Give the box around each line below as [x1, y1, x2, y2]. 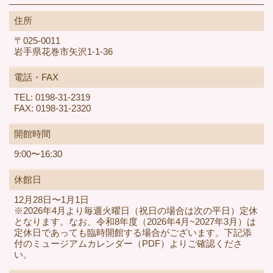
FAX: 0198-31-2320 [13, 103, 91, 114]
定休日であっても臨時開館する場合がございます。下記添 [13, 227, 252, 238]
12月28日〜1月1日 [13, 194, 89, 205]
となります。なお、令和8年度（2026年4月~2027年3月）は [13, 216, 256, 227]
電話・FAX [13, 72, 58, 83]
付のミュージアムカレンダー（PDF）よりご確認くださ [13, 238, 243, 249]
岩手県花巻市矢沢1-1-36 [13, 46, 113, 57]
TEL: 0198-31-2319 [13, 92, 99, 103]
